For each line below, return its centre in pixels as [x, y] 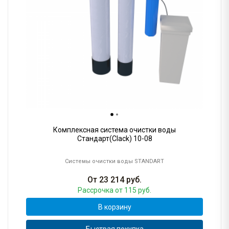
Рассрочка [96, 190]
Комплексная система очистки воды [114, 130]
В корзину [114, 207]
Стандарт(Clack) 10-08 [114, 139]
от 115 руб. [133, 190]
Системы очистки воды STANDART [114, 162]
